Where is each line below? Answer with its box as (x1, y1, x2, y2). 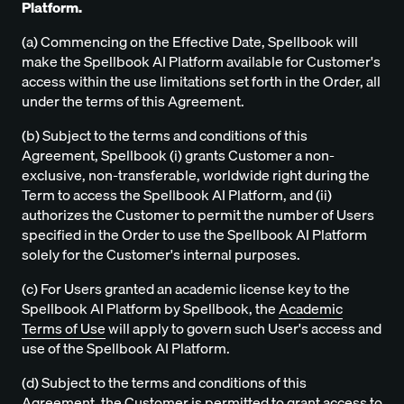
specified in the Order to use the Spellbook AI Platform (22, 223, 367, 247)
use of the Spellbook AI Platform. (22, 336, 230, 361)
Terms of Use (22, 317, 106, 341)
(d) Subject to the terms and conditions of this (22, 371, 307, 395)
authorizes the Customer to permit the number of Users (22, 203, 374, 227)
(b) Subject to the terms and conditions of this (22, 124, 308, 148)
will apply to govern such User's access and (106, 317, 381, 341)
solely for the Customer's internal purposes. (22, 243, 300, 267)
